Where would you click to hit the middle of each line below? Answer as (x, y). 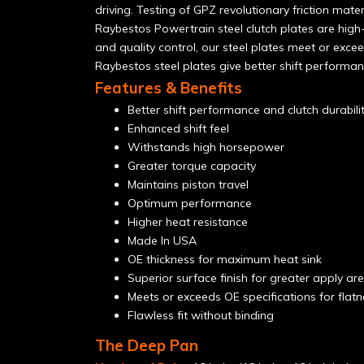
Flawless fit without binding (201, 315)
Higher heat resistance (188, 222)
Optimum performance (190, 203)
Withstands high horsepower (206, 147)
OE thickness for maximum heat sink (225, 259)
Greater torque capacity (192, 166)
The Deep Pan (147, 345)
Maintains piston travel (188, 184)
